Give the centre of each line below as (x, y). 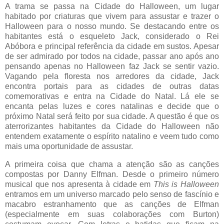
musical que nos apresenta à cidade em (79, 184)
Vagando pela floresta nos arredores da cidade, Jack (112, 76)
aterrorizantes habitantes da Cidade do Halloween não (112, 126)
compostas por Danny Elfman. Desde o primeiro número (112, 174)
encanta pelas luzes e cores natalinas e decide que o (112, 106)
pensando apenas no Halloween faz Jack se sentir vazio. (112, 66)
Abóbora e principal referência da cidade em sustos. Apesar (112, 46)
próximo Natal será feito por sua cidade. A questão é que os (112, 116)
